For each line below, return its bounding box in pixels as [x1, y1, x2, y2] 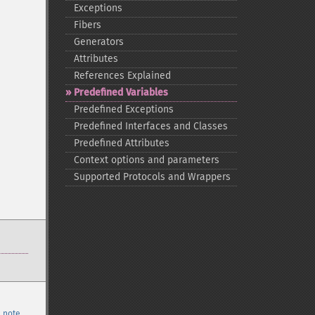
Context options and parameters [73, 154, 219, 166]
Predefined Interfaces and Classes [73, 120, 228, 132]
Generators [73, 36, 124, 48]
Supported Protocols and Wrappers [73, 171, 231, 183]
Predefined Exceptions [73, 103, 174, 115]
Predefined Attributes [73, 137, 169, 149]
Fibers [73, 19, 101, 31]
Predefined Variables [73, 86, 168, 98]
